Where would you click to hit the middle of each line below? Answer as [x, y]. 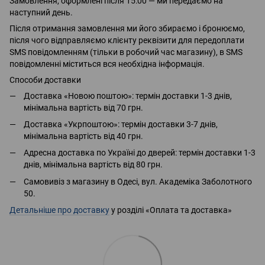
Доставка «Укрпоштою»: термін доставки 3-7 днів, [121, 124]
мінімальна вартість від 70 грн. [83, 107]
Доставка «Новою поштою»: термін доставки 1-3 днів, [128, 96]
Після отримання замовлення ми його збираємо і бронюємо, [127, 28]
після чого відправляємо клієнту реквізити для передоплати [127, 40]
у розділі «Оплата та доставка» [171, 210]
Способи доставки [45, 80]
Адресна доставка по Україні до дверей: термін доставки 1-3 [140, 153]
